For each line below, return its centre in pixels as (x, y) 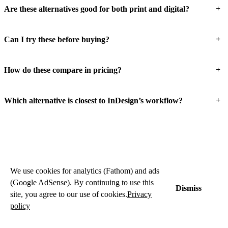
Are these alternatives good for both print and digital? (97, 9)
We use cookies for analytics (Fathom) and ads (85, 171)
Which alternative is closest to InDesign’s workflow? (93, 100)
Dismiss (189, 188)
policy (20, 206)
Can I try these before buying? (57, 39)
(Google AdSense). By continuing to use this (82, 182)
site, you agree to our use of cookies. (69, 194)
